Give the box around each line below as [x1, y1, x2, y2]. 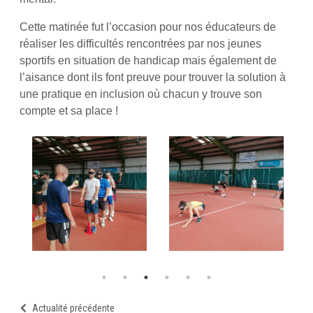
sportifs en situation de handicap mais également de [20, 54, 277, 66]
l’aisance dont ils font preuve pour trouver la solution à [20, 71, 286, 83]
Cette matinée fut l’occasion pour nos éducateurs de [20, 21, 276, 33]
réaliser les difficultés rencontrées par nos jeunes [20, 38, 261, 50]
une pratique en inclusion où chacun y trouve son [20, 88, 262, 100]
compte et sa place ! [20, 105, 118, 117]
